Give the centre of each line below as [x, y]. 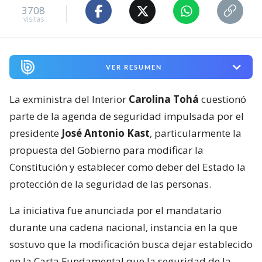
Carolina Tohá [164, 99]
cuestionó [223, 99]
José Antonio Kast [106, 133]
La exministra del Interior [69, 99]
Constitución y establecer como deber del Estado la [127, 167]
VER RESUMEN [134, 67]
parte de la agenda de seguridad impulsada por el [127, 116]
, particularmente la [196, 133]
